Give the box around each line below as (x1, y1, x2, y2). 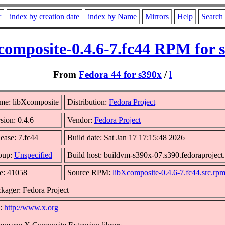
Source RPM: (67, 168, 113, 177)
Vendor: (67, 115, 94, 124)
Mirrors (145, 12, 169, 21)
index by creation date (10, 12, 79, 21)
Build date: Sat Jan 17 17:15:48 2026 (67, 133, 185, 142)
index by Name (88, 12, 137, 21)
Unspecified (14, 150, 52, 159)
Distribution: (67, 97, 109, 106)
